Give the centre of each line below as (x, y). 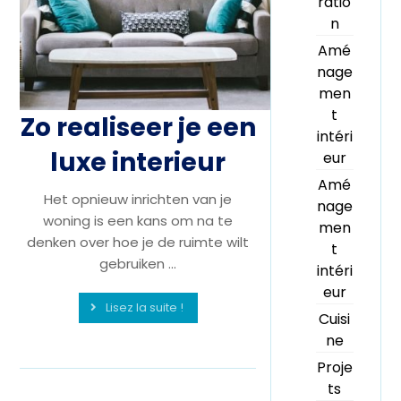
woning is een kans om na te (138, 220)
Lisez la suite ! (144, 307)
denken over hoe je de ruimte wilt (138, 242)
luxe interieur (138, 162)
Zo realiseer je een (138, 127)
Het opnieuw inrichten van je (138, 199)
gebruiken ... (138, 263)
